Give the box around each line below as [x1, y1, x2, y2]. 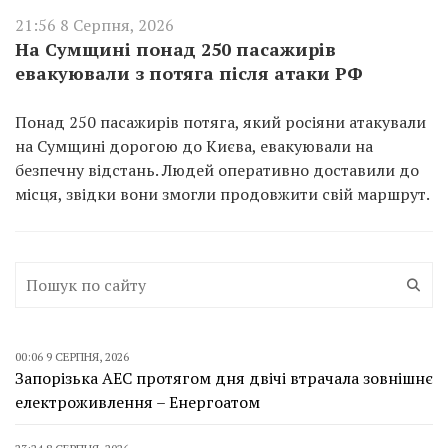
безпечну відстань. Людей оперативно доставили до [15, 158, 419, 181]
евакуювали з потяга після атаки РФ [15, 60, 363, 85]
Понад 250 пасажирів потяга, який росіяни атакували [15, 110, 426, 133]
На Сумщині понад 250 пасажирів [15, 36, 336, 61]
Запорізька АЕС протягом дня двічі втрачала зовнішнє [15, 366, 433, 389]
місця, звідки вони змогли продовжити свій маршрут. [15, 182, 430, 205]
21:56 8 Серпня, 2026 [15, 13, 174, 36]
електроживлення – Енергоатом [15, 390, 260, 413]
